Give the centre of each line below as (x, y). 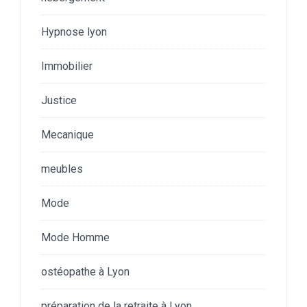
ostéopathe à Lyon (85, 271)
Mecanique (67, 134)
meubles (62, 169)
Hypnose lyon (74, 32)
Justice (59, 100)
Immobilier (67, 66)
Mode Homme (75, 237)
